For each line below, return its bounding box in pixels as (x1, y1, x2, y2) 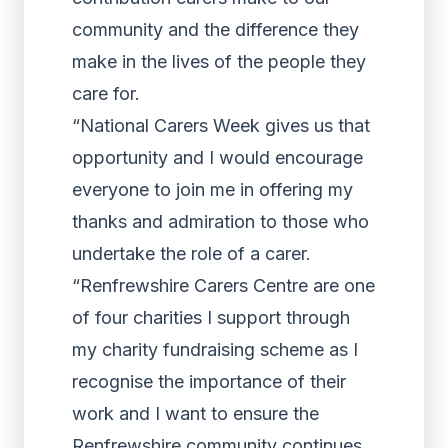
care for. (72, 83, 140, 104)
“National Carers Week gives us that (72, 115, 370, 136)
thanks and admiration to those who (72, 211, 369, 232)
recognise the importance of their (72, 371, 346, 392)
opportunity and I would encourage (72, 147, 363, 168)
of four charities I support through (72, 307, 350, 328)
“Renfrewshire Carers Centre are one (72, 275, 375, 296)
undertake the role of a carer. (72, 243, 311, 264)
